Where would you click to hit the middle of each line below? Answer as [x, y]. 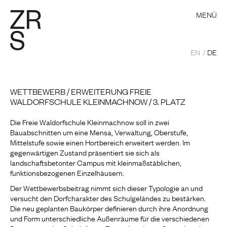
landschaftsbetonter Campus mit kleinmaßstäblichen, [96, 162]
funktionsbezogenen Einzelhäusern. [67, 172]
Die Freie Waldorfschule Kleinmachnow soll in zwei [90, 122]
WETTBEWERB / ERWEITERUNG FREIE [81, 91]
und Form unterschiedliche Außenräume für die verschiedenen [110, 218]
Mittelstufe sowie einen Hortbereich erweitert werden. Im [100, 142]
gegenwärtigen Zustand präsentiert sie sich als [85, 152]
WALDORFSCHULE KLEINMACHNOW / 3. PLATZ [98, 101]
